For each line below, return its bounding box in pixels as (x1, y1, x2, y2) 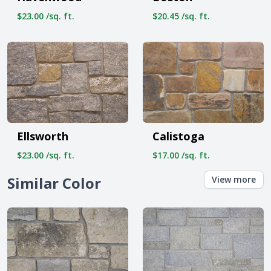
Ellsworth (17, 128, 68, 143)
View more (212, 173, 256, 185)
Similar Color (7, 172, 101, 193)
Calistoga (152, 128, 204, 143)
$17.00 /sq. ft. (152, 149, 210, 161)
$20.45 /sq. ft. (152, 10, 210, 22)
